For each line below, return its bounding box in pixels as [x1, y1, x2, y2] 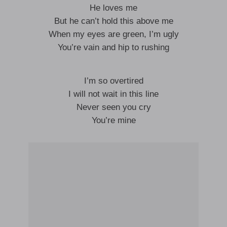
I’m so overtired [84, 76, 143, 86]
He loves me [90, 3, 137, 13]
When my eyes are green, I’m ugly [48, 29, 179, 39]
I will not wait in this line [68, 89, 159, 99]
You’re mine [91, 116, 136, 125]
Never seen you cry [76, 102, 151, 112]
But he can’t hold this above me [54, 16, 173, 26]
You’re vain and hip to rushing [58, 43, 169, 52]
